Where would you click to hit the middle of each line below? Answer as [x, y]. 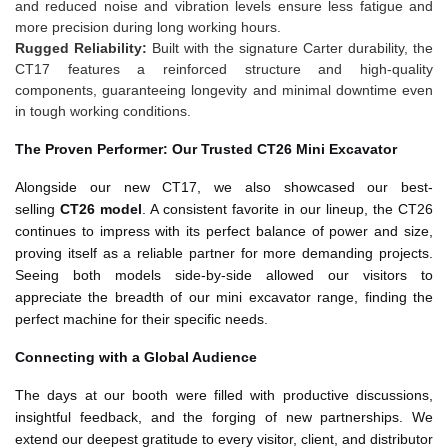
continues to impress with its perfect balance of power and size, [224, 231]
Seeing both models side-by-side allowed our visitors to [224, 275]
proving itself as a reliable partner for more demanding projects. [224, 253]
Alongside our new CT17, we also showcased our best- [224, 187]
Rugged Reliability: [81, 48]
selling [37, 209]
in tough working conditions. [103, 111]
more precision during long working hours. [148, 27]
